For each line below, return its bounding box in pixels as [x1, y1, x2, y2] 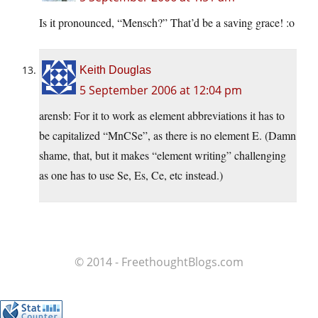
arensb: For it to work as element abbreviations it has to [39, 108, 285, 124]
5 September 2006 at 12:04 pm [79, 82, 242, 99]
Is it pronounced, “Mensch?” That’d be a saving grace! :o [39, 15, 295, 31]
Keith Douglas [79, 64, 151, 77]
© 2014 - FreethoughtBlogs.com [75, 254, 243, 270]
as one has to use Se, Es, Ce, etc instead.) [39, 168, 223, 183]
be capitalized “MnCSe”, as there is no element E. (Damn [39, 128, 296, 143]
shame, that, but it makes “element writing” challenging [39, 148, 286, 163]
